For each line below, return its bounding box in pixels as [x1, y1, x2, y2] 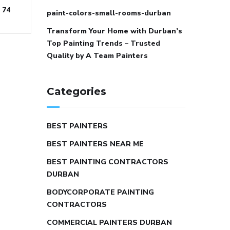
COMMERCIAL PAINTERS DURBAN [47, 217, 172, 227]
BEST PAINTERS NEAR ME [47, 139, 144, 149]
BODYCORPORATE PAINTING [47, 187, 154, 197]
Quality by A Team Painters [47, 50, 148, 61]
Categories [47, 85, 106, 98]
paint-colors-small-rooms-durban [47, 8, 171, 18]
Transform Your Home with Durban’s [47, 26, 182, 36]
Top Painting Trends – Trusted [47, 38, 160, 48]
